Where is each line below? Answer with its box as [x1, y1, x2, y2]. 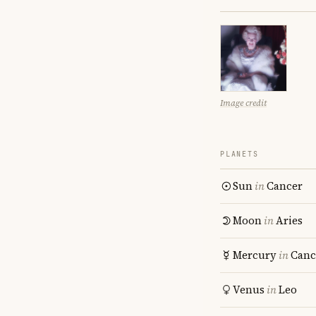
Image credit [220, 97, 267, 109]
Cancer [267, 178, 303, 193]
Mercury [233, 248, 276, 262]
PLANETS [220, 150, 259, 159]
